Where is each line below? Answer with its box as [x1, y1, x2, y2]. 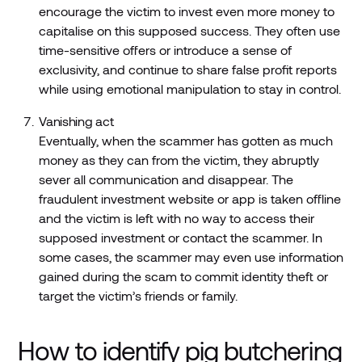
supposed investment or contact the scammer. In [39, 229, 323, 246]
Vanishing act [39, 113, 114, 129]
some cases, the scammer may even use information [39, 249, 344, 265]
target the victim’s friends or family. [39, 288, 238, 304]
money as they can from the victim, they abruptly [39, 152, 320, 168]
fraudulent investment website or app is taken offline [39, 191, 342, 207]
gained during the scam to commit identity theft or [39, 268, 329, 284]
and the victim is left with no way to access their [39, 210, 315, 226]
